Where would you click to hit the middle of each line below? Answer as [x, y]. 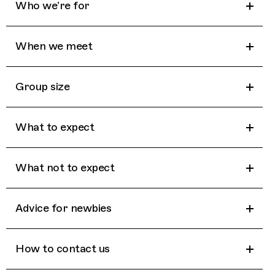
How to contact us [63, 249]
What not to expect [65, 168]
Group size [42, 87]
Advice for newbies [63, 208]
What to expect [55, 127]
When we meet [54, 46]
